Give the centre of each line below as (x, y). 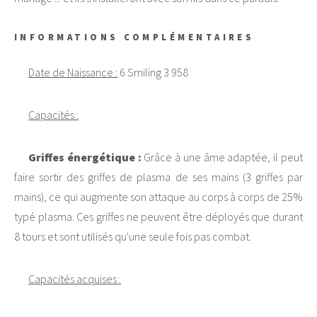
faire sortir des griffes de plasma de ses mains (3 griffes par (158, 177)
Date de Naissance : (73, 72)
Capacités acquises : (75, 278)
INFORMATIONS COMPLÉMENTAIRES (134, 37)
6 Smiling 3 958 (153, 72)
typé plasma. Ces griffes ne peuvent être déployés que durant (158, 216)
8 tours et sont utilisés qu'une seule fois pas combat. (133, 236)
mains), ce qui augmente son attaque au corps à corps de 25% (158, 196)
